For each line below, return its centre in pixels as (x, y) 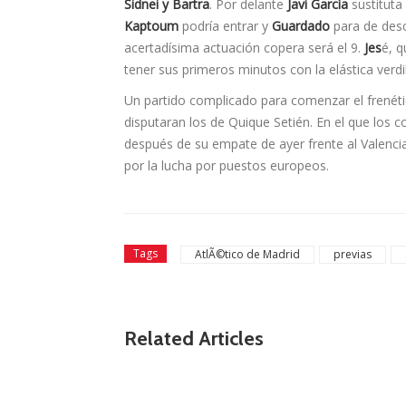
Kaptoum (151, 26)
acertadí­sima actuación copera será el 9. (244, 48)
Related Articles (194, 339)
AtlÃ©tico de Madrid (247, 254)
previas (353, 254)
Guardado (301, 26)
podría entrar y (225, 26)
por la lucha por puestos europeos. (227, 166)
